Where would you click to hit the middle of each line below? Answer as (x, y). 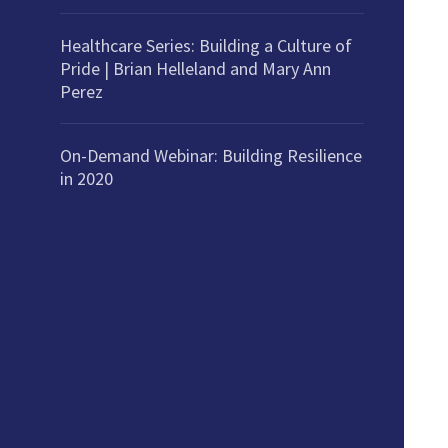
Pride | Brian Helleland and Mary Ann (195, 69)
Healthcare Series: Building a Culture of (206, 46)
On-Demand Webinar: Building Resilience (211, 156)
